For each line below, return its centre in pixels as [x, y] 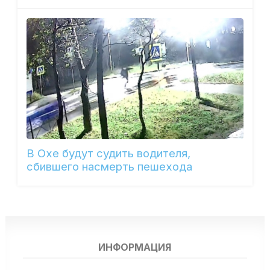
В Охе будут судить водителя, [108, 154]
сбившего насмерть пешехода [109, 167]
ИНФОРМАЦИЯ [135, 247]
